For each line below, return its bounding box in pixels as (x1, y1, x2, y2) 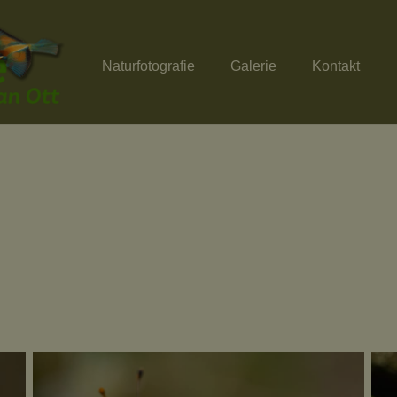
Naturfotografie (101, 58, 195, 74)
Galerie (230, 58, 276, 74)
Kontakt (311, 58, 360, 74)
